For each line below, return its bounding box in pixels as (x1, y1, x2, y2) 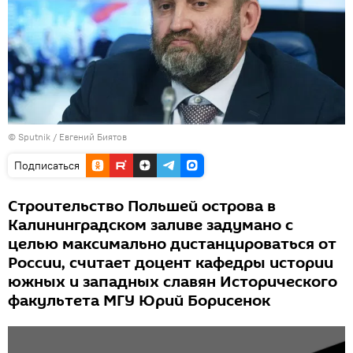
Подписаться (14, 158, 80, 173)
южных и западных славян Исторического (8, 270, 337, 293)
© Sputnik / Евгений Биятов (8, 130, 127, 143)
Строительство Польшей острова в (8, 195, 276, 217)
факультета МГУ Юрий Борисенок (8, 289, 270, 312)
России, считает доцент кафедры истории (8, 251, 333, 274)
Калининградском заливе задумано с (8, 214, 293, 236)
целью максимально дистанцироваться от (8, 232, 336, 255)
